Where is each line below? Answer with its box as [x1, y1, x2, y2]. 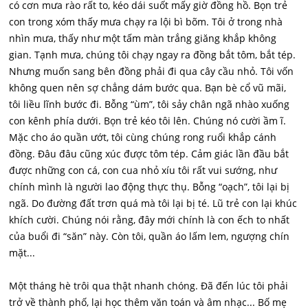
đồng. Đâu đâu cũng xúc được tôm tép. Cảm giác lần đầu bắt [9, 147, 289, 160]
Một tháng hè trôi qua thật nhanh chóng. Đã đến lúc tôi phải [9, 279, 289, 292]
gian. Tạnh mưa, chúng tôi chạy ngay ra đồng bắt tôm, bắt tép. [9, 48, 296, 61]
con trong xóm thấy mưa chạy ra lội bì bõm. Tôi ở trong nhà [9, 15, 283, 28]
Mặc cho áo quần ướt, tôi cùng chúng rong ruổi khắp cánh [9, 131, 277, 144]
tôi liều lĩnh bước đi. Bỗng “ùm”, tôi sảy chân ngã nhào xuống [9, 98, 290, 111]
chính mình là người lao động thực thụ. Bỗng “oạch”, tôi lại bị [9, 180, 290, 193]
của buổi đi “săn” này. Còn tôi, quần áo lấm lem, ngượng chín [9, 230, 290, 243]
